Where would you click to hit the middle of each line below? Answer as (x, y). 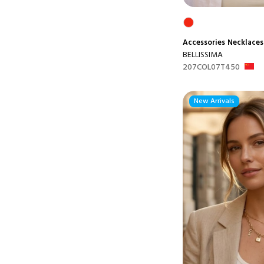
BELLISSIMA (203, 55)
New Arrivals (214, 101)
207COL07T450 (211, 67)
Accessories (204, 42)
